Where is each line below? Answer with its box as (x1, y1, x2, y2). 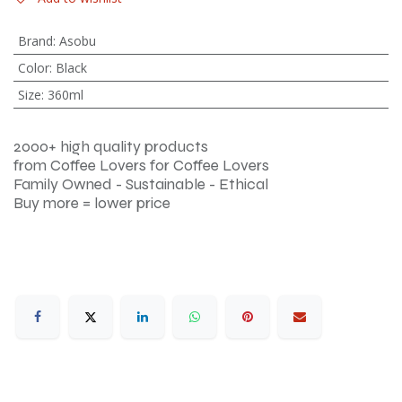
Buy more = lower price (13, 194, 170, 213)
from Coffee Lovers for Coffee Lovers (13, 156, 269, 175)
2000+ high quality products (13, 137, 208, 156)
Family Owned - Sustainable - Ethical (13, 175, 268, 194)
